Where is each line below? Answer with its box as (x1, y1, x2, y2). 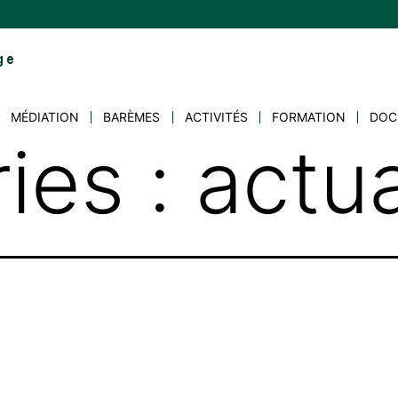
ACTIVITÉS (184, 109, 248, 125)
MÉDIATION (10, 109, 79, 125)
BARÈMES (103, 109, 161, 125)
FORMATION (272, 109, 346, 125)
